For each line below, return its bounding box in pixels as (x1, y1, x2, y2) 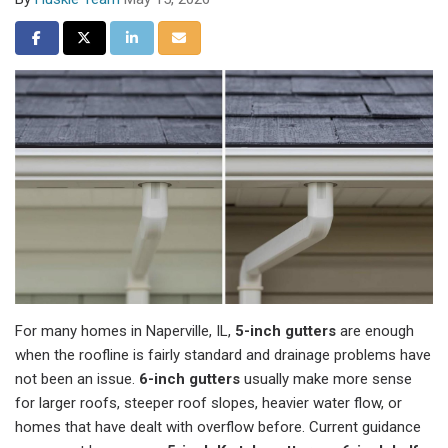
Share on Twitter (74, 29, 181, 45)
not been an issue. (15, 370, 139, 389)
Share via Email (169, 29, 267, 45)
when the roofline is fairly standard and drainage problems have (15, 346, 431, 365)
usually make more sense (240, 370, 412, 389)
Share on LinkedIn (122, 29, 234, 45)
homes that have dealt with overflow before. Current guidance (15, 418, 421, 437)
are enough (336, 322, 414, 341)
